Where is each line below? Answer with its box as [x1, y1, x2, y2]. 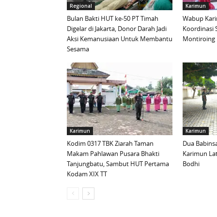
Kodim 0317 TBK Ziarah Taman [67, 139, 154, 148]
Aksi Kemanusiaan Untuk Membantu [67, 34, 172, 44]
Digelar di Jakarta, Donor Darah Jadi [67, 24, 167, 33]
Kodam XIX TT [67, 170, 107, 179]
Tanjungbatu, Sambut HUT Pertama [67, 159, 169, 169]
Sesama [67, 45, 89, 54]
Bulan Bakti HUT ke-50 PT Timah [67, 14, 158, 23]
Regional [70, 2, 92, 10]
